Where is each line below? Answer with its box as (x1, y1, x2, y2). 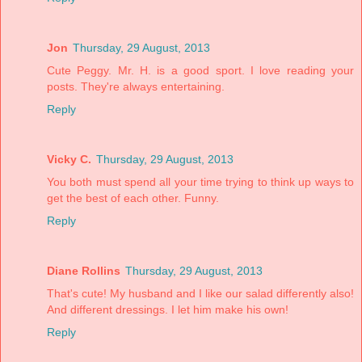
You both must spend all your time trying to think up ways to (47, 175, 354, 189)
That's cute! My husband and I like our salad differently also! (47, 287, 354, 301)
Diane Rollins (47, 264, 120, 278)
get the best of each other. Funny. (47, 192, 219, 205)
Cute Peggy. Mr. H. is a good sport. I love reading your (47, 64, 354, 78)
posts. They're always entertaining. (47, 80, 225, 94)
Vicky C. (47, 153, 91, 166)
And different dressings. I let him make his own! (47, 303, 288, 317)
